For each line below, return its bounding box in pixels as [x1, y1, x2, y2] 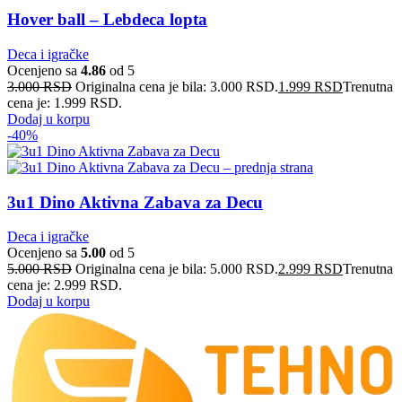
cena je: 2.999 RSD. [7, 277, 122, 293]
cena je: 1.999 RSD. [7, 94, 122, 110]
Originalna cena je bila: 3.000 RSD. [75, 78, 278, 94]
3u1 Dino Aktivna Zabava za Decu [7, 192, 263, 212]
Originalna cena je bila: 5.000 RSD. [75, 261, 278, 277]
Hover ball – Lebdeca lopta [7, 10, 207, 30]
